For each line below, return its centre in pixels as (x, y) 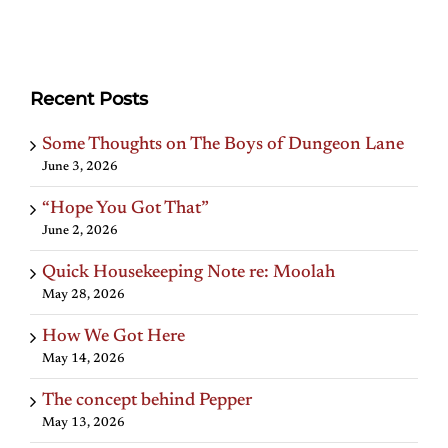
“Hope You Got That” (125, 208)
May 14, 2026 (83, 358)
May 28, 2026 (83, 294)
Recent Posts (89, 99)
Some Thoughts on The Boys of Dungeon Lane (223, 144)
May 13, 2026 (83, 422)
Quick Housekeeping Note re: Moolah (188, 272)
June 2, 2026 (80, 230)
